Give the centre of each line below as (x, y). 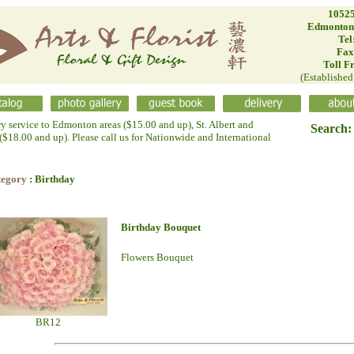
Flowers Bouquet (157, 257)
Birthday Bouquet (160, 227)
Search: (331, 128)
